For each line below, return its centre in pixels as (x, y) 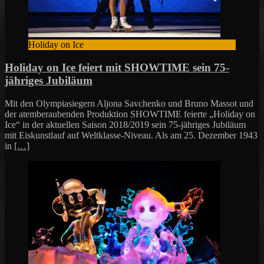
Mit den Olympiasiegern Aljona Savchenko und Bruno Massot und (129, 103)
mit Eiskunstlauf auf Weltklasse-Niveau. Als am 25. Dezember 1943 (131, 135)
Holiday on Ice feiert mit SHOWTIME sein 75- (117, 68)
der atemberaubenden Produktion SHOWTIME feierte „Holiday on (130, 114)
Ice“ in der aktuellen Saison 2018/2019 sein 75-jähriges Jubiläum (125, 124)
